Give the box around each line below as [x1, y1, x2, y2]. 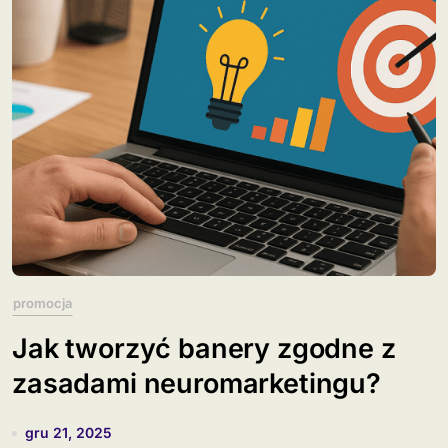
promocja [13, 295, 72, 311]
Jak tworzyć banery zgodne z [12, 332, 396, 365]
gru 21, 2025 [25, 424, 112, 441]
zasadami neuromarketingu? [12, 367, 381, 400]
